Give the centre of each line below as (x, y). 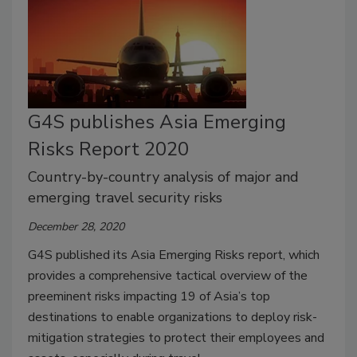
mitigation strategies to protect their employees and (176, 337)
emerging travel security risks (125, 197)
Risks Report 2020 (108, 149)
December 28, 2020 (76, 226)
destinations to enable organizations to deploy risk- (173, 317)
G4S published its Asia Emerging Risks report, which (174, 255)
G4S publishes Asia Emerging (157, 122)
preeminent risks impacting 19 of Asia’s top (149, 296)
